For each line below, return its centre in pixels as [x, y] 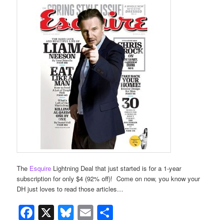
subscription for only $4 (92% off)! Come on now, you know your [109, 179]
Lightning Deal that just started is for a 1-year [116, 168]
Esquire [41, 168]
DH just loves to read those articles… [70, 189]
